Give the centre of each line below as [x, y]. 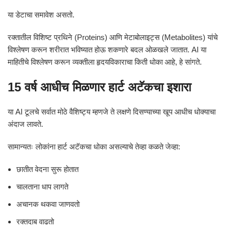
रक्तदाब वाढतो [35, 222]
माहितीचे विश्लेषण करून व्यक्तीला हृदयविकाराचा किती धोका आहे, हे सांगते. [105, 62]
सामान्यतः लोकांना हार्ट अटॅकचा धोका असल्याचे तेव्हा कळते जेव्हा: [94, 147]
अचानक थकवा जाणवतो [48, 204]
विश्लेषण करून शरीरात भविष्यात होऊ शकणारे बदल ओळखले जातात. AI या [107, 50]
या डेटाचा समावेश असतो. [41, 15]
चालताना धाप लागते [42, 187]
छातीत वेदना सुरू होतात [47, 169]
